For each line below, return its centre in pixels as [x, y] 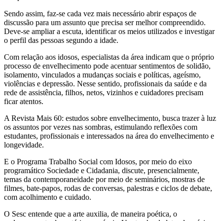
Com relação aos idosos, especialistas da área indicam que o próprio [109, 57]
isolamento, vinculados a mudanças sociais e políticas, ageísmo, [102, 75]
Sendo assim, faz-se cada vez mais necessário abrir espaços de [100, 14]
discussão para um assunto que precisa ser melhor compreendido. [105, 23]
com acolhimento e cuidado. [48, 197]
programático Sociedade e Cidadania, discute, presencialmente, [102, 171]
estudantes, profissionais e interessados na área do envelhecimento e [109, 136]
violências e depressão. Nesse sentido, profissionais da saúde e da [105, 84]
